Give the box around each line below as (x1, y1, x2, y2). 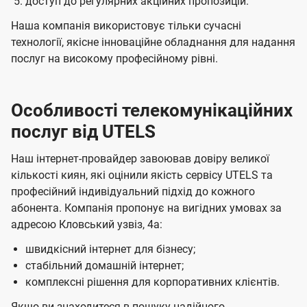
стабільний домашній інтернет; (25, 259, 184, 273)
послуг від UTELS (11, 121, 156, 143)
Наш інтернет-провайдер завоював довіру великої (11, 152, 269, 166)
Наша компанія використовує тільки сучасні (11, 19, 241, 33)
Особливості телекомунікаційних (11, 100, 293, 121)
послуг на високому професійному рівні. (11, 52, 218, 66)
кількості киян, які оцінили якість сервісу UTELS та (11, 169, 273, 182)
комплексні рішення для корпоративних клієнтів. (25, 275, 280, 289)
